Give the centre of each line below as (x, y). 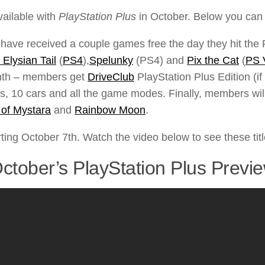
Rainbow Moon (110, 110)
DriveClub (111, 77)
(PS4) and (160, 61)
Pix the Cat (213, 61)
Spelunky (111, 61)
